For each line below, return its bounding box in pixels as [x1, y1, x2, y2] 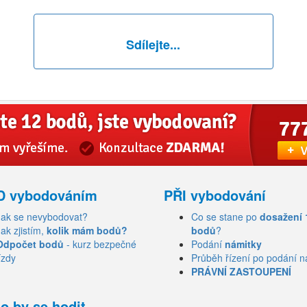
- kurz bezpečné [64, 237, 136, 251]
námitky [225, 237, 262, 251]
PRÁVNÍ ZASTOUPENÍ [191, 265, 291, 278]
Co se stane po [191, 210, 260, 223]
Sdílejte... [126, 36, 181, 53]
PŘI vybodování [164, 185, 266, 205]
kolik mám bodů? [47, 223, 127, 237]
